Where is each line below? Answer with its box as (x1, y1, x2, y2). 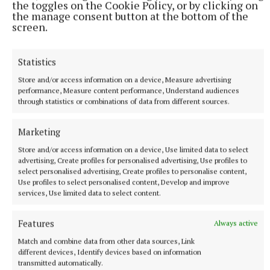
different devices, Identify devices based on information (18, 247, 201, 256)
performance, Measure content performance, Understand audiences (18, 86, 239, 95)
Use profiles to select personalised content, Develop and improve (18, 177, 230, 186)
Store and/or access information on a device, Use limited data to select (18, 145, 248, 154)
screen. (12, 19, 48, 34)
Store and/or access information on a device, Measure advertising (18, 75, 231, 84)
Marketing (18, 125, 60, 137)
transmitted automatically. (18, 258, 103, 267)
